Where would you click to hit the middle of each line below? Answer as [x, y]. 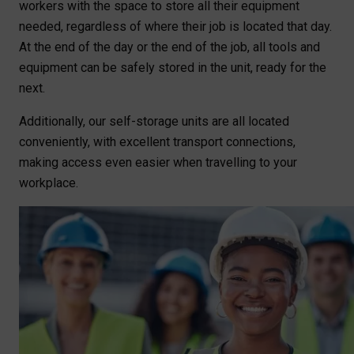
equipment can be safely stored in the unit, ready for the [173, 68]
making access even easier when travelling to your [158, 163]
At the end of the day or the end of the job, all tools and [169, 47]
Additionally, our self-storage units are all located [154, 122]
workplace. [49, 183]
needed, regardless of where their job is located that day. [175, 27]
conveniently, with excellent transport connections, [157, 142]
